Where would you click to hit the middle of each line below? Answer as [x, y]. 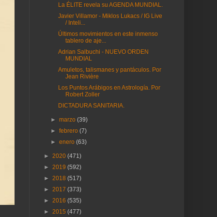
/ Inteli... [75, 23]
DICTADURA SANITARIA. [91, 106]
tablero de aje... [85, 41]
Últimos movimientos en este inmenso [108, 34]
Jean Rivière [82, 77]
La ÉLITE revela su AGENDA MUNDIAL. [110, 5]
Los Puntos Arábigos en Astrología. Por [109, 88]
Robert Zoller [82, 94]
